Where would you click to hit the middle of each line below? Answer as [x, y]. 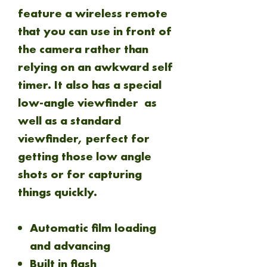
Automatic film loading [93, 228]
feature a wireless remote [93, 13]
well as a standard [69, 120]
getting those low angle [85, 156]
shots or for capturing [80, 174]
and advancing [72, 246]
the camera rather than [83, 49]
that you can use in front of [95, 31]
